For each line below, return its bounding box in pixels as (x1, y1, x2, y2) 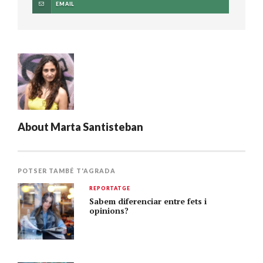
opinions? (89, 205, 129, 217)
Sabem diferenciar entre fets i (89, 196, 207, 207)
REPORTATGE (89, 185, 130, 192)
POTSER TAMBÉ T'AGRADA (18, 167, 116, 175)
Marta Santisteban (50, 120, 143, 134)
